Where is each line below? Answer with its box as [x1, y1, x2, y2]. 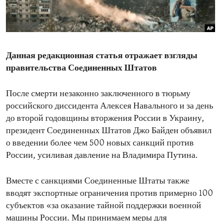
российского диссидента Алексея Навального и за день [6, 102, 213, 111]
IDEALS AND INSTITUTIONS [18, 23, 108, 31]
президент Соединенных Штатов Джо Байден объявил [6, 126, 212, 136]
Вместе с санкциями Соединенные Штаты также [6, 177, 189, 186]
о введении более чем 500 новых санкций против [6, 139, 194, 148]
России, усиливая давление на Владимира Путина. [6, 151, 198, 161]
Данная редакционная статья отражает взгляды [6, 51, 197, 61]
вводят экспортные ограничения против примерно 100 [6, 189, 213, 199]
